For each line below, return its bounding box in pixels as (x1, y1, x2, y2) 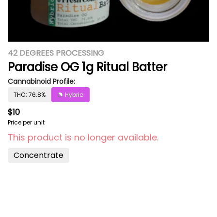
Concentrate (14, 150, 63, 161)
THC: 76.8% (14, 91, 46, 99)
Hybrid (65, 91, 84, 99)
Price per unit (8, 118, 45, 126)
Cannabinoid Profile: (8, 77, 75, 86)
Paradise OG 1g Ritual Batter (8, 59, 167, 75)
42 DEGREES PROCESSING (8, 47, 104, 59)
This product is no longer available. (8, 131, 158, 143)
